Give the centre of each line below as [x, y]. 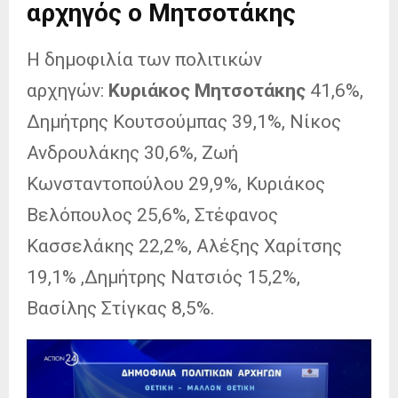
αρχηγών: [65, 90]
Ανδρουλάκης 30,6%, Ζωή [132, 152]
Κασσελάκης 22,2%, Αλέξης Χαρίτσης [184, 246]
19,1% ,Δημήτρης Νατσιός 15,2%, [163, 277]
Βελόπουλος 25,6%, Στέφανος [152, 215]
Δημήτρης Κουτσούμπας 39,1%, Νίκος [184, 121]
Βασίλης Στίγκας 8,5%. [121, 308]
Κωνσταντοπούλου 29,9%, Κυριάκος [176, 183]
